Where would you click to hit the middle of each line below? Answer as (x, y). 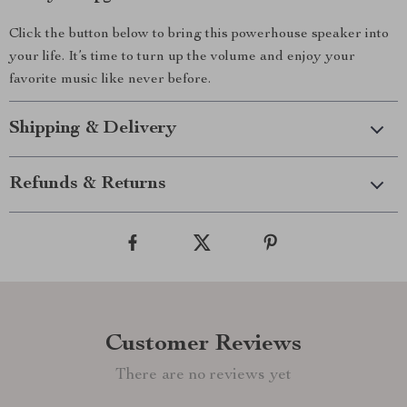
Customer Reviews (203, 344)
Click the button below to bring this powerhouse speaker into (199, 35)
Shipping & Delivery (93, 129)
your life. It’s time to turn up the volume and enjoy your (182, 57)
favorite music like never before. (110, 80)
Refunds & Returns (88, 184)
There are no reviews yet (203, 375)
